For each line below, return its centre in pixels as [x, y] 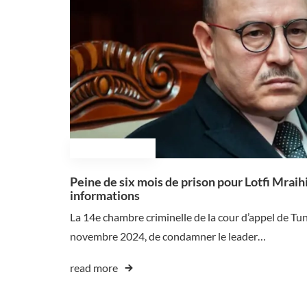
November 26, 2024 [113, 148]
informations [105, 195]
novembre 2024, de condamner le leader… [168, 236]
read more [94, 267]
